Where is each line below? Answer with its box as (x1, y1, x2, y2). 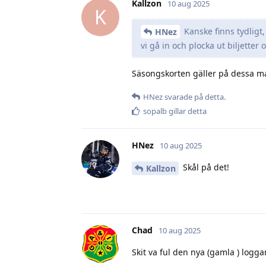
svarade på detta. (163, 91, 226, 103)
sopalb (143, 106, 167, 117)
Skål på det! (180, 161, 229, 173)
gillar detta (167, 106, 207, 117)
